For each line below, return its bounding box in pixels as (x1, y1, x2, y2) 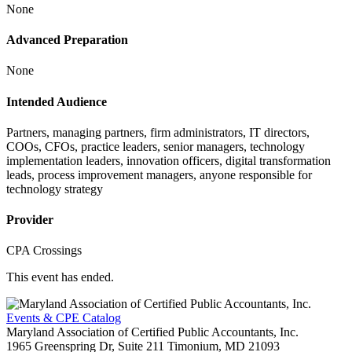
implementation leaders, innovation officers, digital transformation (6, 153, 331, 167)
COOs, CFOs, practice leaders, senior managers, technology (6, 139, 305, 153)
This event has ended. (6, 270, 114, 284)
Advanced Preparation (6, 33, 128, 47)
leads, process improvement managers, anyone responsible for (6, 167, 312, 181)
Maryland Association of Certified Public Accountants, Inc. (6, 325, 299, 339)
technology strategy (6, 181, 103, 196)
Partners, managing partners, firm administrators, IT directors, (6, 125, 310, 139)
